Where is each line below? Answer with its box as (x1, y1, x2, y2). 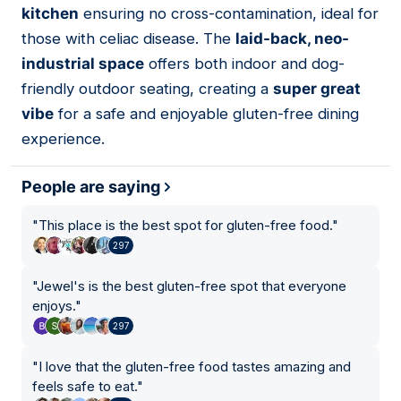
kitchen (21, 4, 79, 23)
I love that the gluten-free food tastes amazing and (38, 358, 351, 376)
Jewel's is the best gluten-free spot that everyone (37, 277, 346, 295)
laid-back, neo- (235, 30, 349, 48)
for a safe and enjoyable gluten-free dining (54, 105, 359, 124)
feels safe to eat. (32, 378, 137, 396)
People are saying (21, 177, 160, 197)
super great (273, 80, 361, 98)
